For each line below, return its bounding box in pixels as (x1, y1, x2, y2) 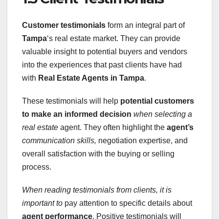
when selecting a (133, 109, 192, 118)
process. (22, 162, 51, 171)
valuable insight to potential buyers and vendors (22, 47, 187, 56)
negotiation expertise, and (96, 136, 188, 145)
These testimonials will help (22, 96, 120, 105)
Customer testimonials (22, 21, 106, 29)
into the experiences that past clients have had (22, 60, 182, 69)
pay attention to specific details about (63, 198, 192, 207)
